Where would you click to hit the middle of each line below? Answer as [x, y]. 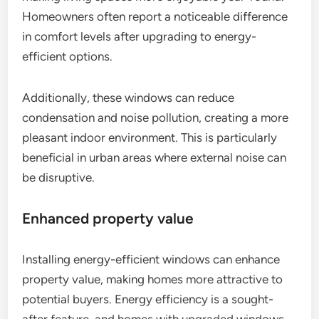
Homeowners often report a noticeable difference [155, 17]
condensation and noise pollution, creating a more [156, 118]
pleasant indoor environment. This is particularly [150, 138]
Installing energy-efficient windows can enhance [151, 260]
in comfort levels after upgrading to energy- [140, 37]
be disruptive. [59, 178]
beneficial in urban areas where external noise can [155, 158]
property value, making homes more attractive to [153, 279]
